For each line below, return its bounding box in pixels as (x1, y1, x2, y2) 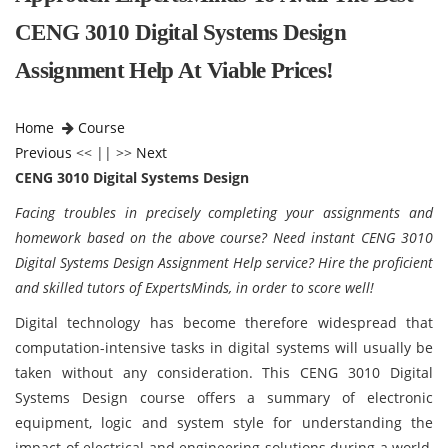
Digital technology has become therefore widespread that (15, 313, 433, 332)
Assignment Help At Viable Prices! (15, 58, 334, 83)
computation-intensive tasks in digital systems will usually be (15, 338, 433, 357)
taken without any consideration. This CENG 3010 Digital (15, 363, 433, 382)
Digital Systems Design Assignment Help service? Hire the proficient (15, 253, 433, 272)
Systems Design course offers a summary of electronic (15, 388, 433, 407)
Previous (15, 143, 72, 162)
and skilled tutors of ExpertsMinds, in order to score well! (15, 278, 374, 297)
